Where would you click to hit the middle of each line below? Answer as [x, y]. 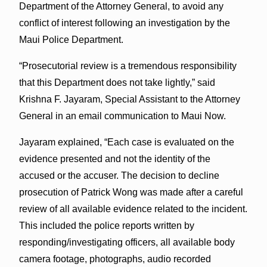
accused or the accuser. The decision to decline [119, 175]
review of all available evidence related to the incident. [133, 209]
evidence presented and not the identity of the [114, 159]
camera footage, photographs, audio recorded [115, 259]
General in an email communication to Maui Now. [122, 116]
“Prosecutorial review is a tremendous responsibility [128, 66]
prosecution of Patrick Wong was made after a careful [131, 192]
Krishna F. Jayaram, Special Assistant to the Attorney [129, 99]
